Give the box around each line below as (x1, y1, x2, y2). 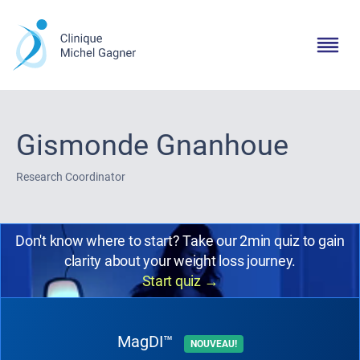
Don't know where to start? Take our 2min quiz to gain (15, 232, 345, 249)
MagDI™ (117, 332, 178, 351)
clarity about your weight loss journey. (63, 252, 297, 269)
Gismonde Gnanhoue (16, 129, 288, 162)
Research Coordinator (16, 170, 125, 183)
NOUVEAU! (190, 338, 237, 350)
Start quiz (141, 272, 204, 289)
